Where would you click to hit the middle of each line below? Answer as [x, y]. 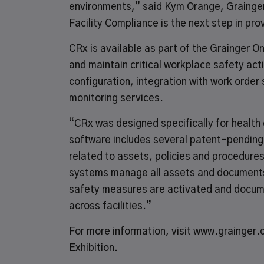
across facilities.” [110, 206]
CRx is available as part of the [139, 49]
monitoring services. [116, 98]
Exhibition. [93, 248]
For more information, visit [131, 231]
